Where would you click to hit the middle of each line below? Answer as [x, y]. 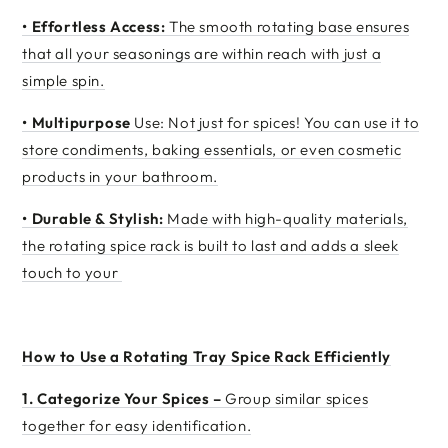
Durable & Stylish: [97, 218]
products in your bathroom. [120, 176]
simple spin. [63, 80]
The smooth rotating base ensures [287, 26]
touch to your [72, 272]
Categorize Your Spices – [131, 398]
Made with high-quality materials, [285, 218]
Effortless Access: [98, 26]
